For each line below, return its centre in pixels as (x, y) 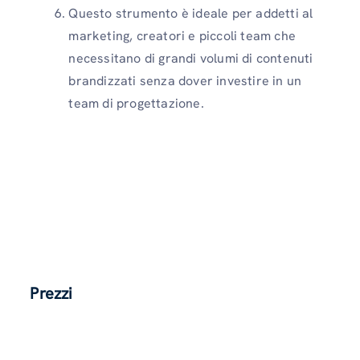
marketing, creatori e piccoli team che (182, 35)
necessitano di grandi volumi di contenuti (191, 58)
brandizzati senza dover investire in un (185, 80)
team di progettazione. (136, 103)
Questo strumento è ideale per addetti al (191, 13)
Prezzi (51, 293)
